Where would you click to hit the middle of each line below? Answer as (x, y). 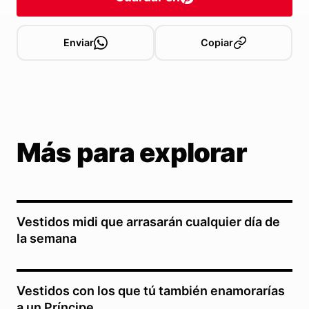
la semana (47, 238)
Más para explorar (132, 152)
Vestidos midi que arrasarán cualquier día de (148, 221)
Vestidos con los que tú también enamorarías (151, 290)
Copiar (217, 42)
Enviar (79, 42)
